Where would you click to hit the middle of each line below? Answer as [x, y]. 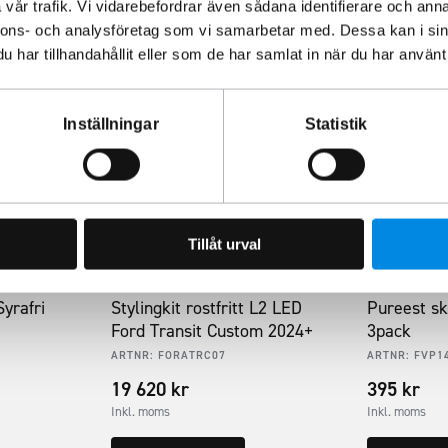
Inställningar [111, 124]
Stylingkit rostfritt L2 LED [207, 307]
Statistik [336, 124]
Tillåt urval [224, 244]
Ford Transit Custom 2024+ [212, 330]
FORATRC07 [192, 355]
